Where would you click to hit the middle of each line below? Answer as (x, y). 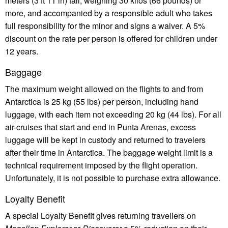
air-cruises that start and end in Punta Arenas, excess (101, 127)
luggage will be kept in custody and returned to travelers (105, 139)
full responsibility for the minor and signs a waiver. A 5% (105, 25)
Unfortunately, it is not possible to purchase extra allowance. (113, 178)
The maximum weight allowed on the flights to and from (104, 89)
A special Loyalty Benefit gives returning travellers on (101, 215)
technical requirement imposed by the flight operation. (101, 165)
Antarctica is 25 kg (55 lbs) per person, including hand (102, 101)
